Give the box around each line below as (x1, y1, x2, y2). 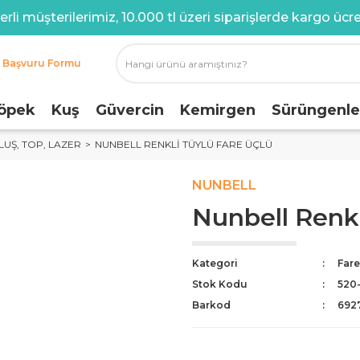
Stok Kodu (192, 278, 247, 290)
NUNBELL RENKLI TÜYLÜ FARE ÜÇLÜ (95, 138, 272, 150)
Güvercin (96, 101, 164, 119)
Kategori (192, 257, 238, 269)
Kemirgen (180, 101, 256, 119)
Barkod (192, 299, 231, 311)
